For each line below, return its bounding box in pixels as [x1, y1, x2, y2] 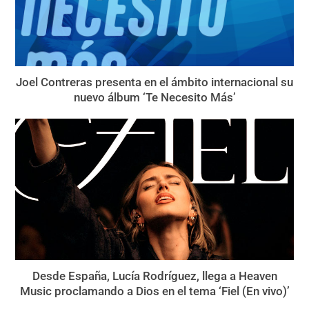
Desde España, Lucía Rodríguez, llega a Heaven [32, 269, 277, 283]
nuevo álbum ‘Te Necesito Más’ [73, 90, 236, 104]
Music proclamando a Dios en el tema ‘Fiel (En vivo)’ [19, 284, 290, 299]
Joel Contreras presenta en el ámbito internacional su [16, 74, 293, 89]
